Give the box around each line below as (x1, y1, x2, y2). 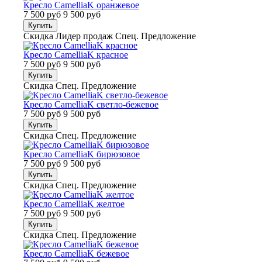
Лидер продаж (56, 31, 113, 41)
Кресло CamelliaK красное (23, 50, 128, 60)
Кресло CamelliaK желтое (23, 199, 125, 209)
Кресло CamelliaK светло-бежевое (23, 99, 158, 109)
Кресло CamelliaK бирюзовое (23, 149, 140, 159)
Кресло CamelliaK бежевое (23, 249, 129, 258)
